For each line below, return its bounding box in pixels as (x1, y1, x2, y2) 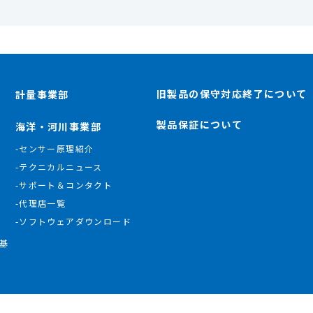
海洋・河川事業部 (15, 119, 102, 133)
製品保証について (156, 117, 243, 131)
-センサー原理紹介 (15, 142, 94, 154)
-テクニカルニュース (15, 160, 103, 173)
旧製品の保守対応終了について (156, 86, 307, 101)
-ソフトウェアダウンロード (15, 214, 132, 227)
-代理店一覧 (15, 196, 66, 209)
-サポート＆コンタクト (15, 178, 113, 191)
